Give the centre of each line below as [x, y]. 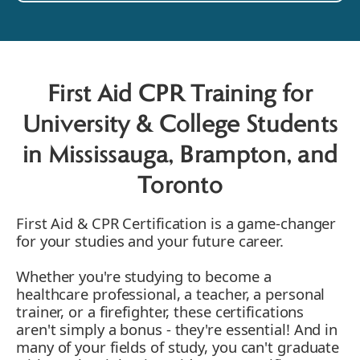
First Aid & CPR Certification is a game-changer [176, 223]
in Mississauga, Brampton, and [180, 156]
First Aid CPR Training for [180, 95]
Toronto [180, 187]
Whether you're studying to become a [144, 276]
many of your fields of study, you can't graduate [178, 347]
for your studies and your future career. [150, 241]
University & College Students [180, 126]
